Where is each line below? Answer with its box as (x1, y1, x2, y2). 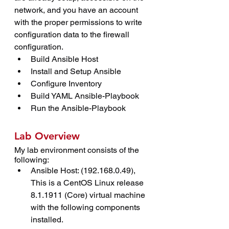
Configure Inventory (31, 79, 102, 88)
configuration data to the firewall (14, 30, 131, 39)
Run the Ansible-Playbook (31, 103, 126, 113)
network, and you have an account (14, 5, 140, 15)
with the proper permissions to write (14, 17, 144, 27)
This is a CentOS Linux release (31, 178, 146, 188)
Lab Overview (14, 130, 80, 142)
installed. (31, 215, 63, 224)
